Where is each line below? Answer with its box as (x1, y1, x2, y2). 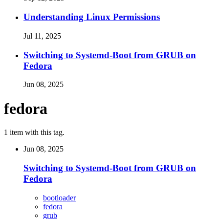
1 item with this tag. (4, 128, 65, 137)
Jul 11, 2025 (23, 31, 61, 40)
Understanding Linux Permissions (23, 12, 160, 22)
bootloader (43, 193, 76, 202)
